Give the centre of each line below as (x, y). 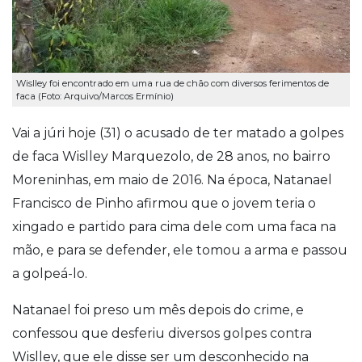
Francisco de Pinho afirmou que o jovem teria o (164, 203)
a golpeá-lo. (50, 273)
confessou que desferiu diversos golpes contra (162, 333)
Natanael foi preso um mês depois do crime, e (158, 309)
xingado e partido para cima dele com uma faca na (174, 226)
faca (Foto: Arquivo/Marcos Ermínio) (95, 97)
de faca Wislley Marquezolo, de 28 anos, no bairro (171, 156)
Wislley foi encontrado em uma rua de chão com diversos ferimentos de (173, 84)
